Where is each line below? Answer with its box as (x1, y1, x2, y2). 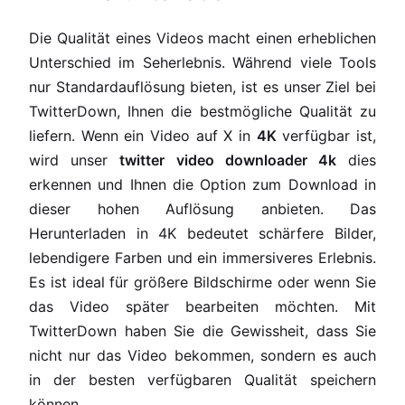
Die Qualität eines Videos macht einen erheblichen (29, 29, 376, 47)
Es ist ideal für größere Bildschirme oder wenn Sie (29, 273, 376, 291)
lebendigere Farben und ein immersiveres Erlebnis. (29, 249, 376, 267)
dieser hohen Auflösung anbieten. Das (29, 200, 376, 218)
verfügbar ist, (276, 127, 377, 145)
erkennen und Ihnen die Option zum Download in (29, 175, 376, 193)
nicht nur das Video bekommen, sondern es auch (29, 346, 376, 364)
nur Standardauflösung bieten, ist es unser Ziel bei (29, 78, 376, 96)
